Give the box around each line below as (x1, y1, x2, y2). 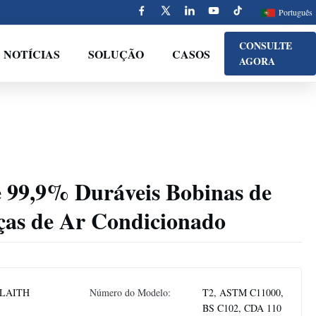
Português (279, 6, 312, 18)
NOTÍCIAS (4, 45, 61, 62)
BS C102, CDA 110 (202, 301, 281, 315)
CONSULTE (239, 38, 293, 53)
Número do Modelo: (90, 286, 171, 299)
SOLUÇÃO (88, 45, 145, 62)
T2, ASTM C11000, (202, 286, 284, 299)
